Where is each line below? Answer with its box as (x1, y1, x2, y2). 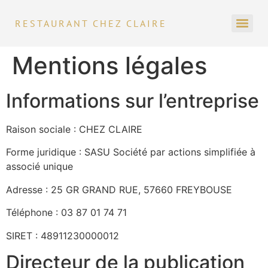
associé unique (6, 160, 73, 173)
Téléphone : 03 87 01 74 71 (6, 206, 127, 219)
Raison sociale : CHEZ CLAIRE (6, 123, 142, 135)
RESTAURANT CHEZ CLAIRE (15, 17, 167, 29)
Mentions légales (12, 51, 207, 80)
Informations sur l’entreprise (6, 89, 259, 112)
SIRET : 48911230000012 (6, 229, 119, 242)
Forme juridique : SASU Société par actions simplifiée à (6, 146, 255, 159)
